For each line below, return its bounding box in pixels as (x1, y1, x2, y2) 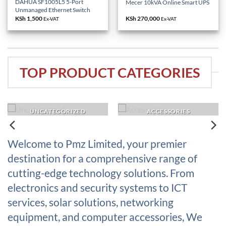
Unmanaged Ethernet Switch (15, 6, 90, 14)
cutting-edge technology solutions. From (8, 166, 194, 179)
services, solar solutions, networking (8, 195, 174, 208)
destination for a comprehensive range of (8, 151, 197, 164)
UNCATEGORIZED (30, 107, 86, 115)
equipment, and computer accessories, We (8, 210, 202, 223)
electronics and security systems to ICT (8, 181, 187, 194)
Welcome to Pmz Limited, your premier (8, 137, 187, 150)
